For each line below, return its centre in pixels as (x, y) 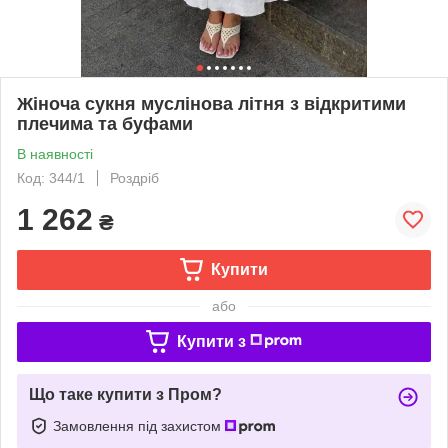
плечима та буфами (105, 123)
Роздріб (134, 177)
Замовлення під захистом (139, 425)
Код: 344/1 (51, 177)
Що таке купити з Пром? (125, 394)
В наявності (55, 153)
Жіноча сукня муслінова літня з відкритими (211, 103)
